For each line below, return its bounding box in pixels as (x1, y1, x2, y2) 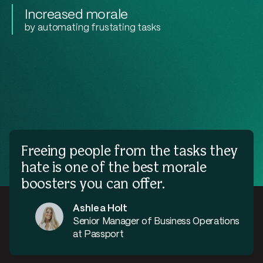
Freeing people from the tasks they (21, 146, 238, 158)
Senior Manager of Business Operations (73, 217, 240, 226)
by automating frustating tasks (24, 23, 161, 32)
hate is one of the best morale (21, 162, 207, 174)
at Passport (73, 230, 124, 239)
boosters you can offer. (21, 178, 165, 191)
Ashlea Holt (73, 204, 128, 213)
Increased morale (24, 9, 128, 21)
